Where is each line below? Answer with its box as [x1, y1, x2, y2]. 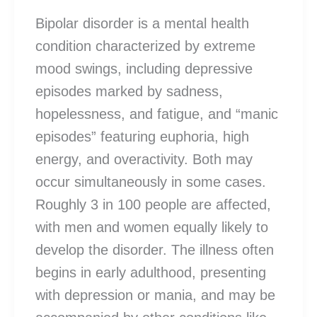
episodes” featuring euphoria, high [35, 129, 249, 145]
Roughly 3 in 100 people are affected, [35, 197, 271, 213]
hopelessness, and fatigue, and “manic [35, 106, 278, 122]
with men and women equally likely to [35, 219, 268, 236]
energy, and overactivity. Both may [35, 151, 253, 168]
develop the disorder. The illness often [35, 242, 274, 258]
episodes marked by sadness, [35, 83, 223, 100]
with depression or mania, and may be [35, 287, 275, 304]
